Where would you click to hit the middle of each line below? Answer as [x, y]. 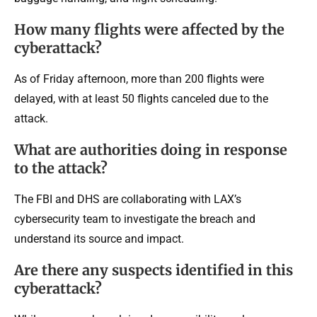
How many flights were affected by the [149, 29]
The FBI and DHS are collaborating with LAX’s [128, 199]
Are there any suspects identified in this [154, 270]
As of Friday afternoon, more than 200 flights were [139, 79]
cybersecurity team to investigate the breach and [135, 219]
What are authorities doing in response [151, 149]
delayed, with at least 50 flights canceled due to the [141, 98]
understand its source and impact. [99, 238]
